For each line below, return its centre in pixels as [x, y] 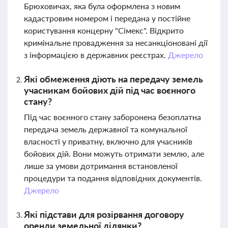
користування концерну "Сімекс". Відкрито [104, 30]
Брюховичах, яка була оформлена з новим [102, 6]
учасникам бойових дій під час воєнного [110, 90]
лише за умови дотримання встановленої [101, 166]
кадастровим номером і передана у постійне [107, 18]
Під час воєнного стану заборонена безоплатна [112, 117]
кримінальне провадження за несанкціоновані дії [116, 42]
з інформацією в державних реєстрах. [96, 55]
